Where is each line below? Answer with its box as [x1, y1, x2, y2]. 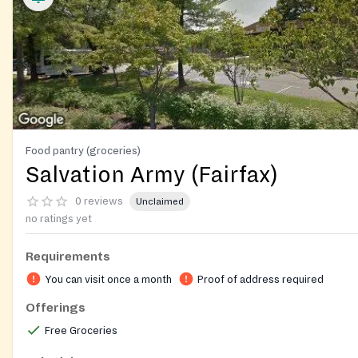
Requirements [26, 250, 110, 264]
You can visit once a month [45, 274, 172, 286]
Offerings [26, 301, 86, 315]
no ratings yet [26, 213, 92, 225]
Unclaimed [136, 196, 184, 207]
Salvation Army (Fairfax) [26, 163, 278, 188]
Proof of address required [197, 274, 324, 286]
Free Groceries [45, 325, 117, 337]
